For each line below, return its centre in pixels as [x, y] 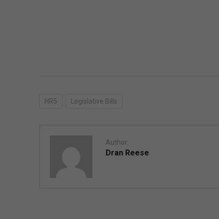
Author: [117, 142]
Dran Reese [127, 153]
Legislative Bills [94, 101]
